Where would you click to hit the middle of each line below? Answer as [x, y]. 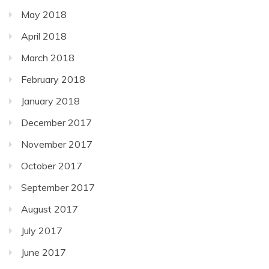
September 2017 [58, 187]
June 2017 [44, 252]
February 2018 [53, 79]
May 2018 [44, 14]
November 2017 [57, 144]
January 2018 [50, 101]
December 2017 [56, 122]
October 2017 [52, 165]
